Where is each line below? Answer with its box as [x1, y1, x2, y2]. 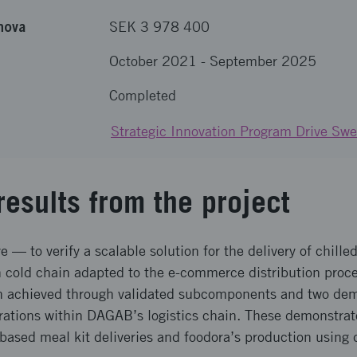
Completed [109, 87, 176, 104]
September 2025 [210, 53, 316, 69]
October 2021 [109, 53, 197, 69]
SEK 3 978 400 [109, 18, 210, 35]
